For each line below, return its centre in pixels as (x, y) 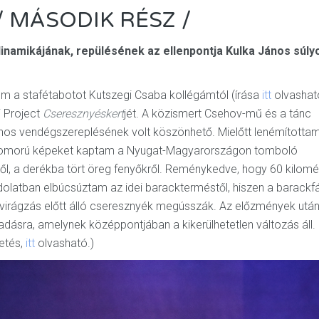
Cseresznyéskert (83, 114)
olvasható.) (66, 243)
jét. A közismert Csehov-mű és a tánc (218, 114)
